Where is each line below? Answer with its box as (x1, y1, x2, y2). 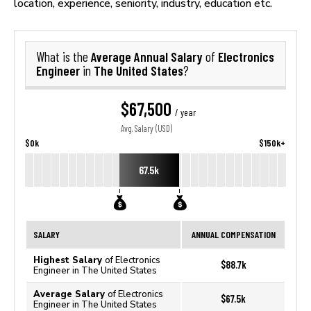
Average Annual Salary (91, 49, 205, 65)
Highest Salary (33, 255, 105, 265)
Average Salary (33, 289, 108, 299)
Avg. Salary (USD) (120, 124, 172, 134)
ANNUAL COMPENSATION (191, 228, 276, 240)
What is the (36, 49, 91, 65)
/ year (174, 107, 196, 118)
